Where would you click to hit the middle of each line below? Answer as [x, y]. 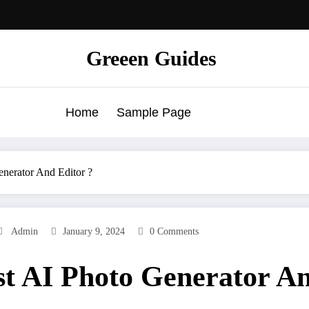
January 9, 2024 [94, 231]
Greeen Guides [151, 58]
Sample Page [154, 112]
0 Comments [174, 231]
